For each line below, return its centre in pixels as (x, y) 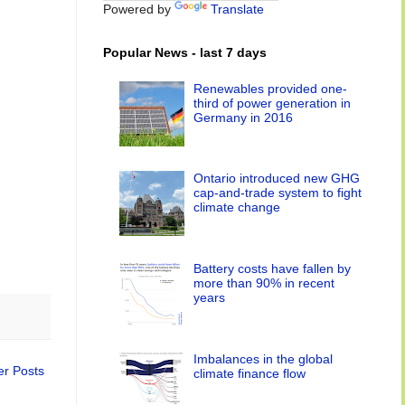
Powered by (139, 9)
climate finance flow (250, 373)
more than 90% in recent (264, 283)
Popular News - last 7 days (185, 52)
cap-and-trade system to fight (278, 193)
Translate (237, 9)
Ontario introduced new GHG (277, 179)
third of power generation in (273, 103)
